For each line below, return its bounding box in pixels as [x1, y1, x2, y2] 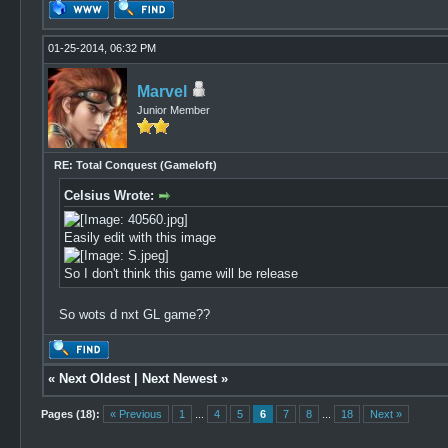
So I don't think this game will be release [63, 265, 298, 281]
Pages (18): [41, 408, 101, 420]
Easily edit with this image [63, 229, 216, 245]
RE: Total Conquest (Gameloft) [53, 159, 217, 171]
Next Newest [141, 371, 217, 386]
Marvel [136, 83, 187, 100]
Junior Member [136, 104, 210, 116]
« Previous [110, 408, 163, 420]
